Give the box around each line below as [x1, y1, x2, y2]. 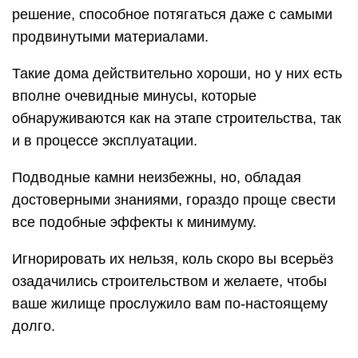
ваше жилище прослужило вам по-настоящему [12, 295, 328, 312]
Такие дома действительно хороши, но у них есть [12, 65, 342, 82]
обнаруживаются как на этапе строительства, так [12, 109, 341, 126]
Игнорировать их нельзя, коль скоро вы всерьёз [12, 250, 333, 267]
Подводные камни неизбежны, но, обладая [12, 169, 301, 185]
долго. [12, 317, 55, 334]
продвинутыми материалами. [12, 28, 209, 45]
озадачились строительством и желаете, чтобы [12, 272, 327, 289]
